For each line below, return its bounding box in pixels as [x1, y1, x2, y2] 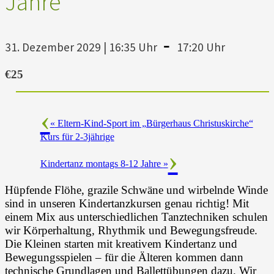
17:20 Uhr [176, 39, 225, 54]
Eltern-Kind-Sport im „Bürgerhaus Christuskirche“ [54, 117, 253, 128]
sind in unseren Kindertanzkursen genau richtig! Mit [5, 196, 249, 210]
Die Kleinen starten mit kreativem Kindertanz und [5, 237, 237, 250]
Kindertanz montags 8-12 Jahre [40, 158, 163, 169]
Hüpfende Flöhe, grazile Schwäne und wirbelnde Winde [5, 183, 268, 196]
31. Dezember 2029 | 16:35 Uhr [5, 39, 157, 54]
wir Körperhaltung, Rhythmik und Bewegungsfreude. [5, 223, 257, 237]
